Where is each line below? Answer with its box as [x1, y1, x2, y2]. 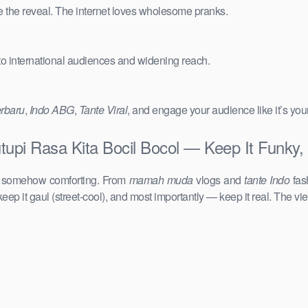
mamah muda [129, 172, 193, 188]
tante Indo [244, 172, 290, 188]
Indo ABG [29, 102, 74, 118]
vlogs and [192, 172, 245, 188]
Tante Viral [78, 102, 127, 118]
